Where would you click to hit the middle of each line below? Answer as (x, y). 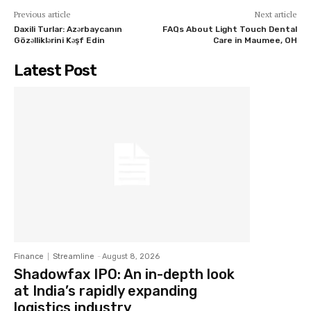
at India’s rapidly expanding (106, 291)
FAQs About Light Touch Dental (229, 29)
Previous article (42, 14)
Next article (276, 14)
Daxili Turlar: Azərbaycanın (68, 29)
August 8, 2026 (131, 257)
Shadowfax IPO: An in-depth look (124, 275)
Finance (29, 257)
